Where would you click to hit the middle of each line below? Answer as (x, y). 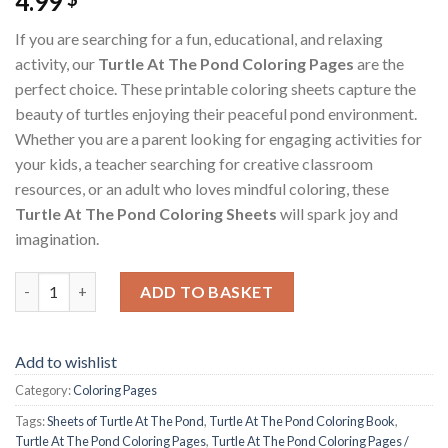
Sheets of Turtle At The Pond (125, 420)
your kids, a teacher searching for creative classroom (194, 163)
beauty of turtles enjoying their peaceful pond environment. (216, 113)
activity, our (56, 63)
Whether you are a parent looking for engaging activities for (218, 138)
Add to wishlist (66, 361)
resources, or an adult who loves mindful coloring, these (202, 188)
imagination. (57, 238)
